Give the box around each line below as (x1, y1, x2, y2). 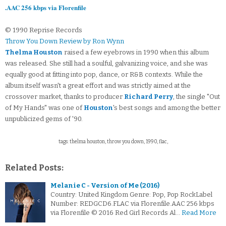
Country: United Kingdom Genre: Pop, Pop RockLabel (50, 191, 212, 199)
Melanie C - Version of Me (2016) (50, 182, 159, 190)
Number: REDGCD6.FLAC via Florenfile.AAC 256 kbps (50, 200, 214, 208)
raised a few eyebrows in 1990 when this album (63, 48, 209, 56)
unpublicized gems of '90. (5, 115, 83, 123)
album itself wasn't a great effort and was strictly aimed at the (5, 82, 191, 90)
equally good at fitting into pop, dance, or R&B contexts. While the (5, 71, 203, 79)
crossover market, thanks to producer (5, 93, 124, 101)
